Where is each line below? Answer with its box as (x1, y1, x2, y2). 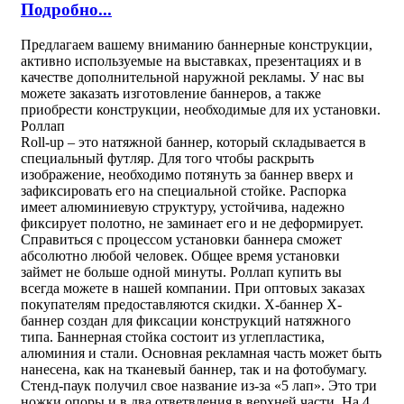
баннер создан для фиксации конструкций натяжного (21, 312, 351, 328)
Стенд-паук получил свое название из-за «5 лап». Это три (21, 377, 377, 393)
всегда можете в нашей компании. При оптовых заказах (21, 280, 365, 296)
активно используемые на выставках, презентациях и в (21, 52, 362, 69)
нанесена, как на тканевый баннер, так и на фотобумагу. (21, 361, 367, 377)
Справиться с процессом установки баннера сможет (21, 231, 342, 247)
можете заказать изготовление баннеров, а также (21, 85, 321, 101)
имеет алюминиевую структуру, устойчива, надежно (21, 198, 344, 215)
